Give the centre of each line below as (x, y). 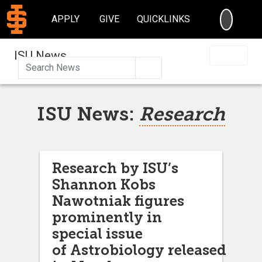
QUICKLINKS (164, 19)
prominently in (107, 217)
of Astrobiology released (139, 250)
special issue (97, 233)
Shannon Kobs (104, 184)
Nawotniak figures (118, 201)
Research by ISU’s (115, 168)
